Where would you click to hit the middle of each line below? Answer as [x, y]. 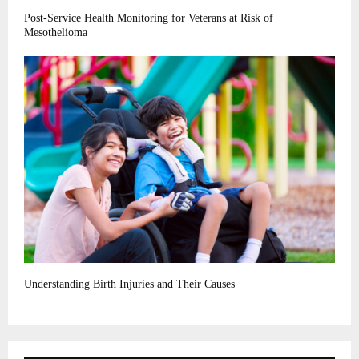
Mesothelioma [56, 32]
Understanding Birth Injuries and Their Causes [129, 284]
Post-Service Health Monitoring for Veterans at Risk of [149, 18]
